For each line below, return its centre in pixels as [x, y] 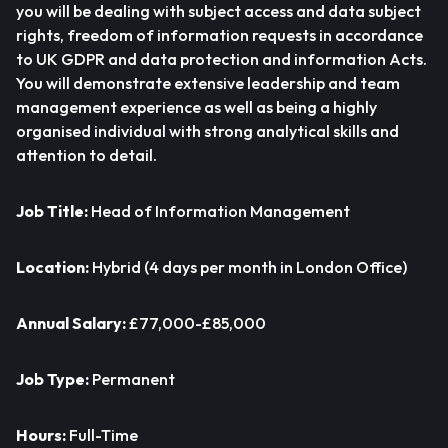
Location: [52, 267]
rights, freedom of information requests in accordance [219, 35]
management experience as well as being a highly [196, 107]
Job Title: [52, 211]
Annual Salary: [72, 323]
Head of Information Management [219, 211]
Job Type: [54, 379]
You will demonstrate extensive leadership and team [208, 83]
